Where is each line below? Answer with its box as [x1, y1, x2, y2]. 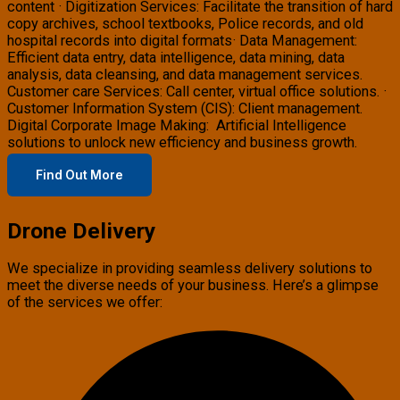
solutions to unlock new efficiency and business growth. [7, 134, 357, 152]
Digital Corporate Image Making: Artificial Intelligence [7, 117, 346, 135]
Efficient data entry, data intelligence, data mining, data [7, 49, 345, 67]
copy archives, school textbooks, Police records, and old [7, 15, 363, 33]
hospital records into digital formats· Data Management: [7, 32, 357, 50]
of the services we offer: [7, 293, 162, 311]
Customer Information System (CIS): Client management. [7, 100, 362, 118]
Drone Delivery [7, 217, 155, 244]
